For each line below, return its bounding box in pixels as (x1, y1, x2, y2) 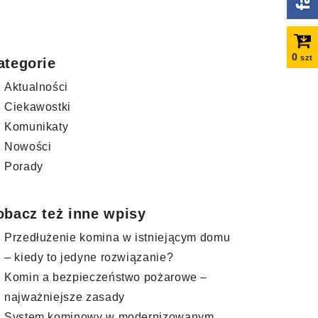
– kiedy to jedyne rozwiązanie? (4, 251, 174, 263)
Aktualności (4, 81, 69, 93)
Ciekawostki (4, 101, 72, 113)
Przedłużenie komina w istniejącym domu (4, 231, 231, 243)
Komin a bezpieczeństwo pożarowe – (4, 271, 208, 283)
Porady (4, 160, 43, 172)
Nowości (4, 141, 52, 153)
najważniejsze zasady (4, 291, 125, 303)
